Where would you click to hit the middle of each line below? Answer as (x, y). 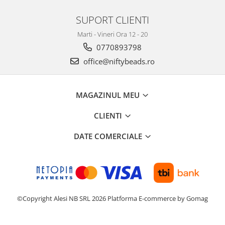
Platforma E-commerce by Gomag (158, 198)
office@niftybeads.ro (118, 61)
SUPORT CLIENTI (113, 20)
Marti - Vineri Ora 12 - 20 (113, 34)
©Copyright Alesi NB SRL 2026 (62, 198)
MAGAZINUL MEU (109, 95)
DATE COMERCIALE (109, 136)
